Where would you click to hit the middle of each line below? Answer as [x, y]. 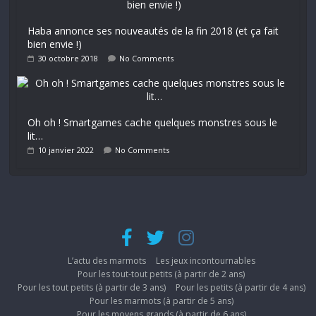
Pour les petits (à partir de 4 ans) [240, 288]
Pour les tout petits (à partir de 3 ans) [91, 288]
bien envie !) [55, 44]
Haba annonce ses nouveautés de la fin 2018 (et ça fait [153, 31]
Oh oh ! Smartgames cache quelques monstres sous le [153, 123]
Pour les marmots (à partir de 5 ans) [161, 301]
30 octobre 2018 [68, 59]
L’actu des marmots [107, 261]
